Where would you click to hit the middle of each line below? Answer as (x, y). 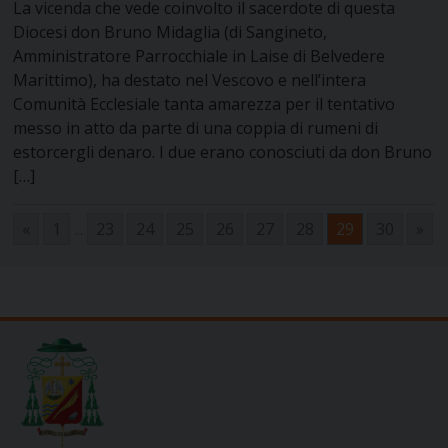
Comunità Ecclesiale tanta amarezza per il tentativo (204, 104)
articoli (54, 297)
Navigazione (85, 267)
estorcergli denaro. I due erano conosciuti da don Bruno (223, 152)
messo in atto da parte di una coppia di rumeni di (196, 128)
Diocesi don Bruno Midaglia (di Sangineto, (170, 32)
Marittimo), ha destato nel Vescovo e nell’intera (190, 80)
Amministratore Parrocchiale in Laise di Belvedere (199, 56)
